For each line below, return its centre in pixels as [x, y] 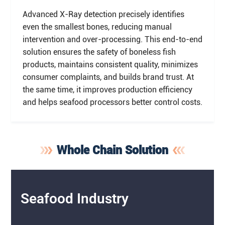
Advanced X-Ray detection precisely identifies [103, 14]
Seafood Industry [74, 198]
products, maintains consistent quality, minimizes [110, 64]
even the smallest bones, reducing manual [97, 27]
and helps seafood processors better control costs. [112, 102]
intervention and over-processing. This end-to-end [112, 39]
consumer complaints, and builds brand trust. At [108, 77]
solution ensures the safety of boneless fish [99, 52]
